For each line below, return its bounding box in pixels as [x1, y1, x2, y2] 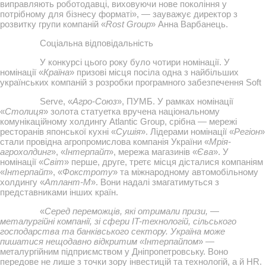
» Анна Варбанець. [151, 19, 228, 29]
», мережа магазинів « [109, 147, 197, 157]
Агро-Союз [72, 96, 118, 106]
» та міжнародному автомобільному [113, 167, 258, 177]
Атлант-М [45, 177, 91, 187]
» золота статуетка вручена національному [43, 106, 220, 116]
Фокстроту [62, 167, 113, 177]
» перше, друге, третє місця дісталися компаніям [64, 157, 263, 167]
